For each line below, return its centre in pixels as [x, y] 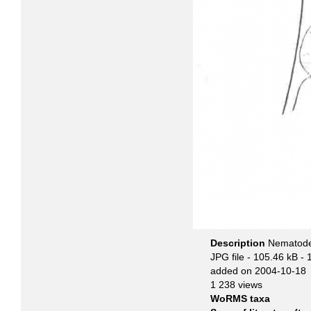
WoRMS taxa [240, 299]
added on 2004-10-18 [258, 271]
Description [239, 243]
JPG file [227, 257]
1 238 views [236, 285]
